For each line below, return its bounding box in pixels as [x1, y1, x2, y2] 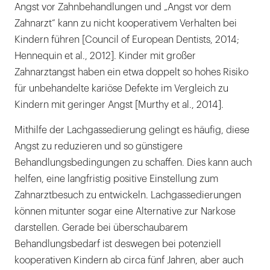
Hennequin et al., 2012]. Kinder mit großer [14, 51, 196, 61]
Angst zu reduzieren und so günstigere [14, 142, 183, 152]
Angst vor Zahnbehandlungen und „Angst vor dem [14, 2, 231, 13]
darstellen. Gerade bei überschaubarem [14, 223, 187, 233]
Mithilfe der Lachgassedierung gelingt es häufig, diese [14, 125, 250, 136]
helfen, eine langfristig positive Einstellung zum [14, 174, 218, 184]
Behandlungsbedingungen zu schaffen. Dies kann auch [14, 158, 252, 168]
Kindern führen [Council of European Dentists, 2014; [14, 35, 239, 45]
